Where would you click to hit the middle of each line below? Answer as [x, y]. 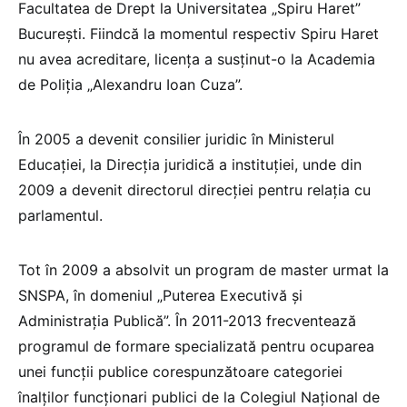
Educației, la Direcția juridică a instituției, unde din [190, 165]
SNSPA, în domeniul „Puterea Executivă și [160, 296]
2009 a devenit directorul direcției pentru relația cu [194, 190]
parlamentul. [60, 216]
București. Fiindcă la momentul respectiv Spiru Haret [199, 34]
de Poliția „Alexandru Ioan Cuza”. [130, 85]
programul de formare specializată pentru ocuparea [196, 347]
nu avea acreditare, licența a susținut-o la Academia [197, 60]
